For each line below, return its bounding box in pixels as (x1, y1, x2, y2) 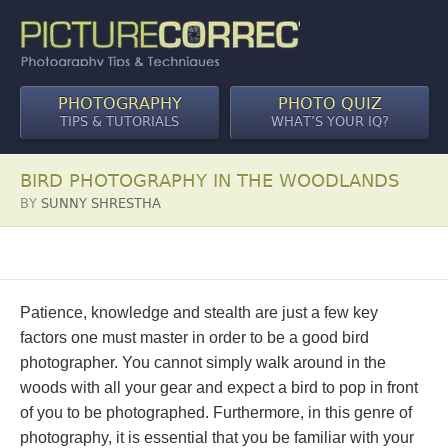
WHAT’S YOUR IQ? (271, 114, 390, 129)
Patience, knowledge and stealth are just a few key (20, 304, 378, 321)
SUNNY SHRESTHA (41, 196, 161, 211)
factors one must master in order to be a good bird (20, 329, 369, 346)
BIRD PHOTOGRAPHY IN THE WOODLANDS (20, 170, 399, 191)
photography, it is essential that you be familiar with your (20, 429, 414, 446)
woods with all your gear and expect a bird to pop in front (20, 379, 418, 396)
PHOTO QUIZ (278, 95, 383, 113)
